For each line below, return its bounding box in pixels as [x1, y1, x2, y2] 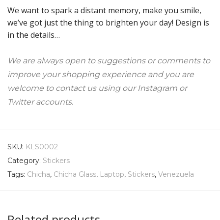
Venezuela [158, 169, 194, 179]
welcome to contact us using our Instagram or [7, 83, 187, 93]
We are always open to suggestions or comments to [7, 55, 210, 65]
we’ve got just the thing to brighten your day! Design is [7, 17, 209, 28]
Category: [7, 156, 43, 165]
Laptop [100, 169, 124, 179]
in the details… [7, 29, 60, 40]
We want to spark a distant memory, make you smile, [7, 4, 201, 16]
